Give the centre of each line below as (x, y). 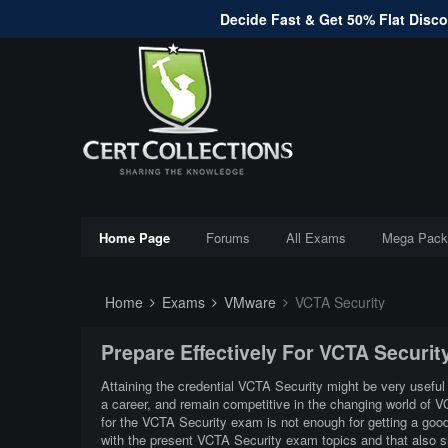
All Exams (315, 237)
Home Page (134, 237)
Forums (227, 237)
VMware (247, 302)
